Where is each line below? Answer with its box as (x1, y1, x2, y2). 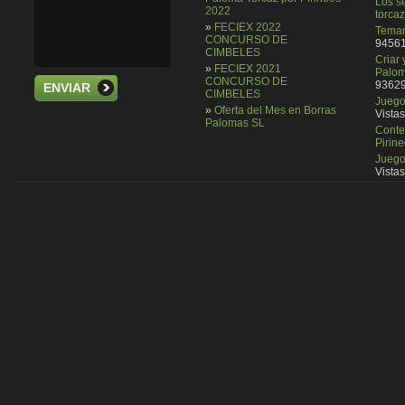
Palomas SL (204, 116, 265, 129)
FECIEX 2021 (213, 61, 281, 75)
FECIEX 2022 (213, 20, 281, 33)
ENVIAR (43, 80, 91, 95)
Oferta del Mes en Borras (213, 103, 336, 117)
